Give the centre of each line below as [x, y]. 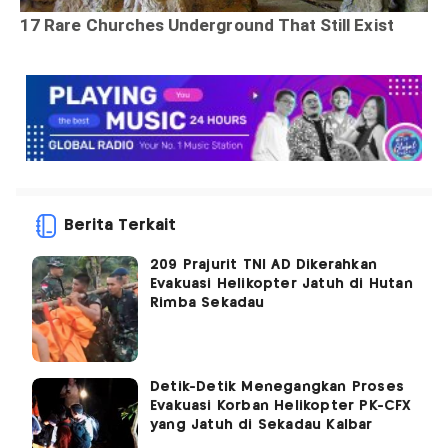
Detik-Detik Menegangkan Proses [277, 387]
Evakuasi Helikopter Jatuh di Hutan [281, 284]
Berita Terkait [120, 226]
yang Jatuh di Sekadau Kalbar [261, 425]
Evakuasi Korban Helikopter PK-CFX [281, 406]
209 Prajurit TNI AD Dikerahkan [263, 265]
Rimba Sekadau [207, 303]
